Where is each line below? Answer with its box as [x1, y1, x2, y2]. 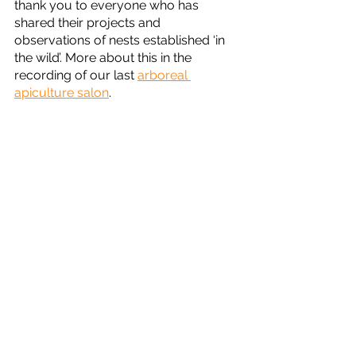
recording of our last [14, 68, 137, 83]
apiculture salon [14, 85, 109, 100]
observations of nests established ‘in [14, 33, 228, 48]
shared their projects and [14, 15, 164, 30]
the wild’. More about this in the [14, 50, 195, 65]
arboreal [137, 68, 191, 83]
